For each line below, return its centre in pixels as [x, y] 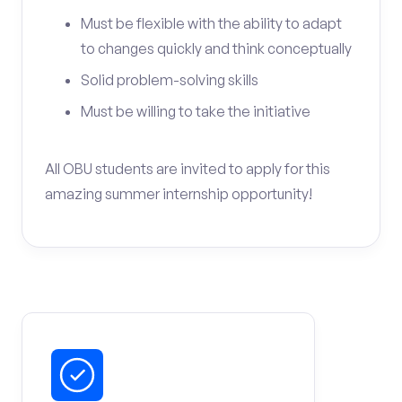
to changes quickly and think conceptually [216, 48]
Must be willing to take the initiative [196, 111]
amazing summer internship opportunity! [179, 194]
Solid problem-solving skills [170, 80]
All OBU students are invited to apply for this [188, 169]
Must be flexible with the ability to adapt [211, 23]
